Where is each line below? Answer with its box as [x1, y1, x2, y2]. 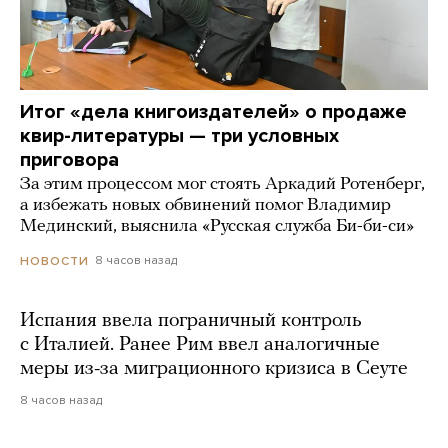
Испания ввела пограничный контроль [20, 310, 362, 331]
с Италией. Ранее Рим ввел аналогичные [20, 334, 380, 355]
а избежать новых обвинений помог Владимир [20, 196, 391, 216]
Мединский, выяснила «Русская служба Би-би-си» [20, 217, 414, 237]
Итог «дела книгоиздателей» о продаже [20, 100, 407, 125]
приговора [20, 148, 119, 173]
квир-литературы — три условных [20, 124, 339, 149]
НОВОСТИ [20, 253, 89, 268]
